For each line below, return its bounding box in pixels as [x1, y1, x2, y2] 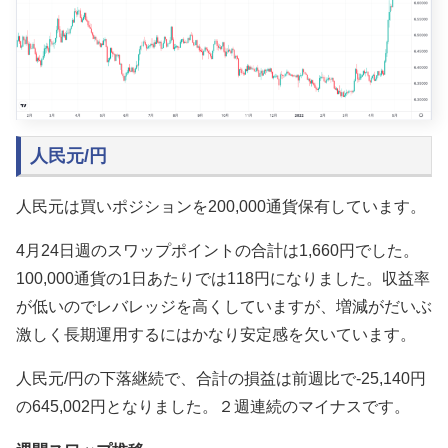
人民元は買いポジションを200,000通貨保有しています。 [16, 197, 426, 215]
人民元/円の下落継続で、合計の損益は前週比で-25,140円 [16, 369, 426, 387]
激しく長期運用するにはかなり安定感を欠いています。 [16, 325, 416, 343]
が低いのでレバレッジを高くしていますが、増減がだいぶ [16, 297, 432, 315]
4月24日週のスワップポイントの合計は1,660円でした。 [16, 241, 419, 259]
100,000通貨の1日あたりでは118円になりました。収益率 [16, 269, 430, 287]
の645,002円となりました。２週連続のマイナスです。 [16, 397, 410, 415]
